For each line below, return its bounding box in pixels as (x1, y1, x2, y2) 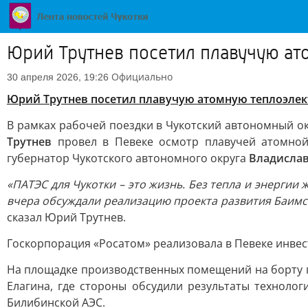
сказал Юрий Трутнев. (7, 210, 126, 225)
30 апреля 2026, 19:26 (7, 71, 109, 82)
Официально (111, 70, 173, 83)
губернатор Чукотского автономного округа (7, 151, 249, 166)
